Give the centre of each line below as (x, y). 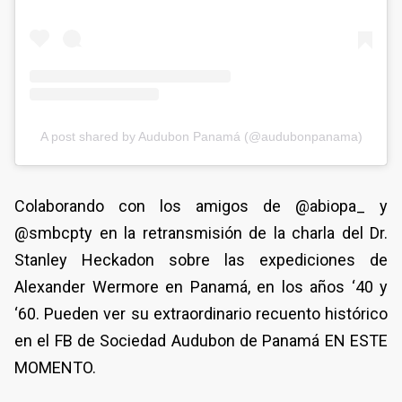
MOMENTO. (55, 367)
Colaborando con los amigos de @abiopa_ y (201, 205)
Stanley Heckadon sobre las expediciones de (201, 259)
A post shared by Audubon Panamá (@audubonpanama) (201, 136)
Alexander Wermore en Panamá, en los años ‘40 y (201, 286)
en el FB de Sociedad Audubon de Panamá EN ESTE (201, 340)
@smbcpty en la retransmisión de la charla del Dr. (201, 232)
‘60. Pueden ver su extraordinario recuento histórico (201, 313)
